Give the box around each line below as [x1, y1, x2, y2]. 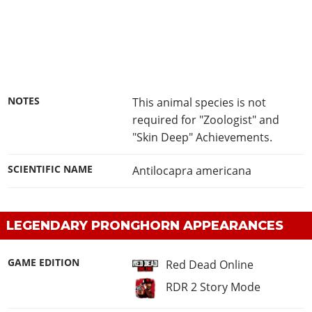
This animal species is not [132, 94, 266, 110]
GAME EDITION [8, 256, 80, 269]
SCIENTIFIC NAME [8, 163, 93, 176]
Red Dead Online [165, 256, 253, 272]
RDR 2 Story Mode [165, 279, 260, 295]
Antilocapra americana [132, 163, 251, 179]
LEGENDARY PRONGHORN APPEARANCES [6, 218, 283, 234]
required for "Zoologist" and [132, 111, 279, 127]
